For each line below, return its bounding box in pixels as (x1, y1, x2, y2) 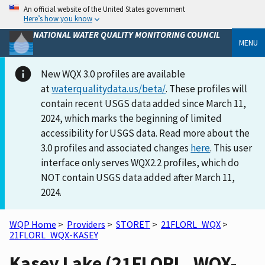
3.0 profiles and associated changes (41, 141, 191, 154)
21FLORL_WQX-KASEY (9, 228, 98, 241)
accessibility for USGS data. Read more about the (41, 126, 250, 140)
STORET (116, 218, 150, 230)
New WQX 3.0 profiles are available (41, 67, 186, 80)
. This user (210, 141, 253, 154)
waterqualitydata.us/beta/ (51, 82, 166, 95)
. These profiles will (166, 82, 248, 95)
